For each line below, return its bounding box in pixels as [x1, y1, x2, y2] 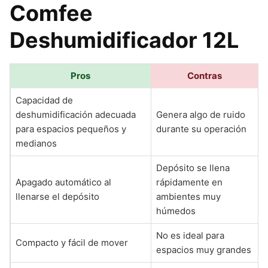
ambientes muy [156, 191, 221, 202]
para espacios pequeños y [16, 123, 126, 135]
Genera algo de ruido [156, 109, 245, 120]
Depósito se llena [156, 162, 230, 173]
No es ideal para [156, 230, 224, 241]
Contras [187, 70, 222, 81]
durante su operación [156, 123, 246, 135]
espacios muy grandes [156, 244, 251, 255]
